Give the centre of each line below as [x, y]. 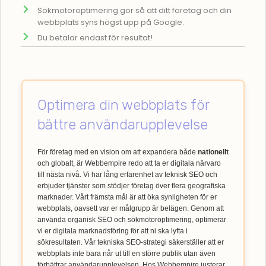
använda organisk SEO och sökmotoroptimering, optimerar [132, 220]
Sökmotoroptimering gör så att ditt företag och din [134, 11]
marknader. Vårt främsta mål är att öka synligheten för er [127, 197]
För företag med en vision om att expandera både [118, 152]
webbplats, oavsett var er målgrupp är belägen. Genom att [131, 209]
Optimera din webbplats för [123, 105]
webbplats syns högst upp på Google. [110, 23]
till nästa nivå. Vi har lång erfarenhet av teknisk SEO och [127, 175]
